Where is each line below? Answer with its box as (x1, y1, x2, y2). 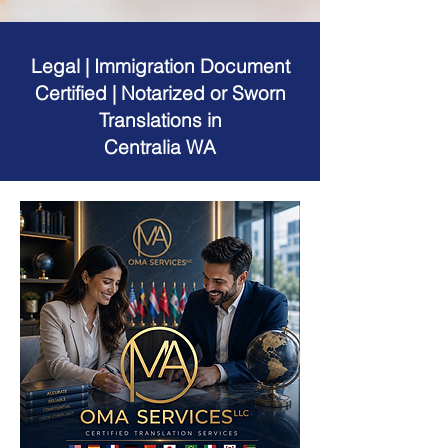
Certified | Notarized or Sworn (34, 81, 286, 105)
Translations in (98, 108, 222, 132)
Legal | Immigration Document (30, 54, 290, 78)
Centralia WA (104, 135, 216, 159)
